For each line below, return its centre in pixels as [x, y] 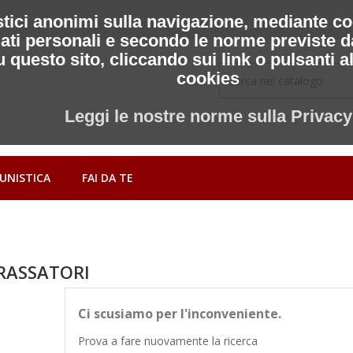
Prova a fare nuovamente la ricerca [167, 340]
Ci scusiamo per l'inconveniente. [179, 313]
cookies [208, 78]
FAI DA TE [108, 177]
